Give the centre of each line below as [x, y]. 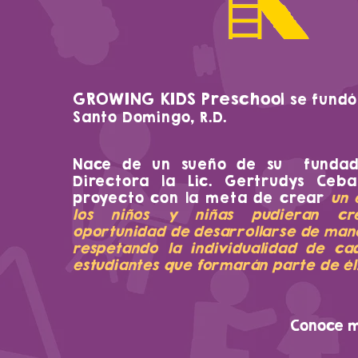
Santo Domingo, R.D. [150, 117]
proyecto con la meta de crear [202, 198]
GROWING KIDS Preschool [181, 99]
